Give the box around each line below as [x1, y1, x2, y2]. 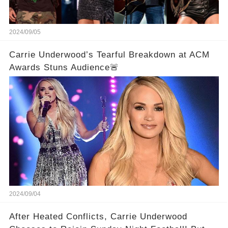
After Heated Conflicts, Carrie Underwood [9, 211, 187, 221]
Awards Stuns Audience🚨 [9, 62, 119, 72]
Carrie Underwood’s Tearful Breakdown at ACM [9, 49, 210, 60]
